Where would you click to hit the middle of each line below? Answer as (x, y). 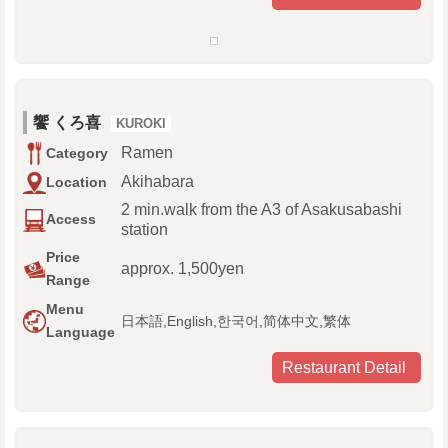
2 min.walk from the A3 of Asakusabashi (261, 210)
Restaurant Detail (344, 368)
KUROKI (141, 124)
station (144, 230)
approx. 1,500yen (182, 269)
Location (76, 182)
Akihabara (157, 182)
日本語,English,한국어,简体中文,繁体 (236, 321)
